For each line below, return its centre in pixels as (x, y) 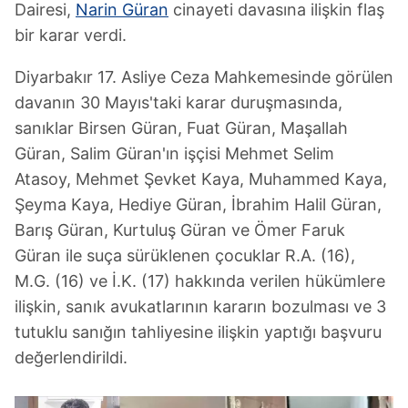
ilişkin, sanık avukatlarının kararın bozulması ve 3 (200, 306)
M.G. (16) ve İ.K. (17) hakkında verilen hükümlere (200, 281)
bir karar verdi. (71, 35)
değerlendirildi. (71, 357)
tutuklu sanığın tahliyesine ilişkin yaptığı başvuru (198, 332)
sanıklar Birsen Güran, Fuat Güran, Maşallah (181, 128)
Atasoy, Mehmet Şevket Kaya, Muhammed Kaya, (201, 179)
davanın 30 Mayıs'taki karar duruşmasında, (178, 102)
